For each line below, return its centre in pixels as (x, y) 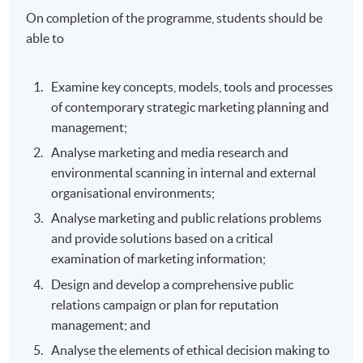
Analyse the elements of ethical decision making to (191, 350)
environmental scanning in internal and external (184, 172)
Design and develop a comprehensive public (173, 284)
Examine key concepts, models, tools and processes (192, 86)
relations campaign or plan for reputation (165, 304)
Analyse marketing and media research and (170, 152)
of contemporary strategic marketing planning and (190, 107)
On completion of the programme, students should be (175, 17)
